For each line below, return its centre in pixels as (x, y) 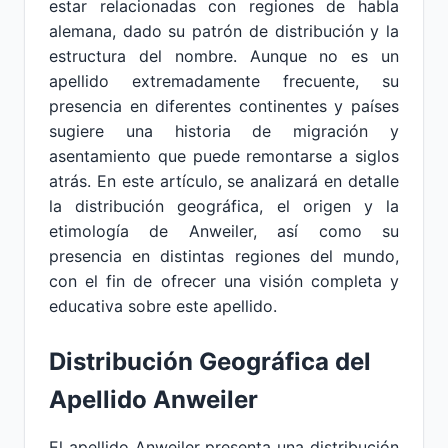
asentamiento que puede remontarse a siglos (224, 156)
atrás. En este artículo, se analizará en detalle (224, 181)
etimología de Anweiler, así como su (224, 231)
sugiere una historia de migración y (224, 131)
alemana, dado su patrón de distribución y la (224, 31)
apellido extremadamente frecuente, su (224, 81)
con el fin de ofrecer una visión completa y (224, 281)
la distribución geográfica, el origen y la (224, 206)
